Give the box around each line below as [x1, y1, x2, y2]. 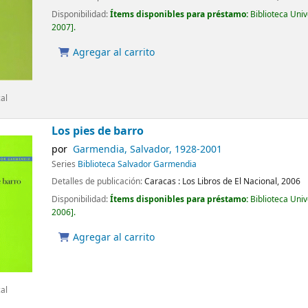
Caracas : [144, 175, 181, 188]
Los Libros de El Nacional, [182, 175, 280, 188]
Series [52, 158, 78, 171]
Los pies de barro [52, 123, 144, 140]
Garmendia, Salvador [72, 142, 169, 157]
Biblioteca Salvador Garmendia [78, 158, 197, 171]
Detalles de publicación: [52, 175, 145, 188]
